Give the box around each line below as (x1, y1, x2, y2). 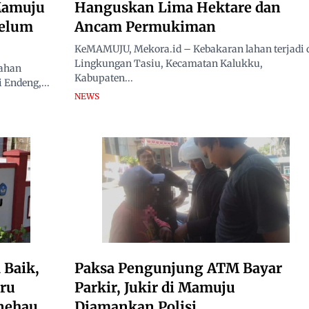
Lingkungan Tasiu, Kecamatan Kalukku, (74, 57, 263, 70)
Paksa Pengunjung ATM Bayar (74, 259, 282, 277)
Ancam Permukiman (74, 17, 216, 35)
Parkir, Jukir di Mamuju (74, 278, 235, 296)
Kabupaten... (74, 71, 133, 84)
